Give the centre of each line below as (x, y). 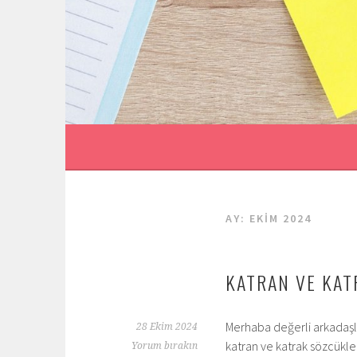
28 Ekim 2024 (167, 327)
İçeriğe (84, 10)
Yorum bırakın (165, 346)
